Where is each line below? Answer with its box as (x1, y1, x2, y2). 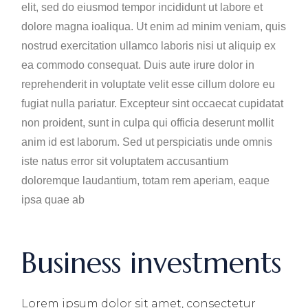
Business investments (21, 245, 282, 281)
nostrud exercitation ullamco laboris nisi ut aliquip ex (21, 40, 276, 52)
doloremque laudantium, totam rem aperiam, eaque (21, 175, 270, 186)
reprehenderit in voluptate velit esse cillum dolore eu (21, 78, 276, 90)
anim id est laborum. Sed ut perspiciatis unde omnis (21, 136, 273, 148)
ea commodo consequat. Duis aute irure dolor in (21, 59, 255, 71)
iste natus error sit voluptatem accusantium (21, 155, 229, 167)
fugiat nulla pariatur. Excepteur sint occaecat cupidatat (21, 98, 284, 109)
